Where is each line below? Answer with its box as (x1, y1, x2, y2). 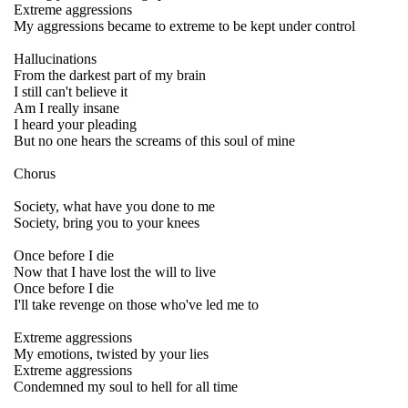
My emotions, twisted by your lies (14, 346, 209, 362)
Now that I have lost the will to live (14, 264, 216, 280)
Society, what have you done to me (14, 199, 215, 214)
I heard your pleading (14, 117, 137, 132)
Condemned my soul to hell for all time (14, 379, 238, 394)
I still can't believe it (14, 84, 127, 99)
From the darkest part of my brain (14, 67, 206, 83)
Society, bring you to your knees (14, 215, 199, 230)
